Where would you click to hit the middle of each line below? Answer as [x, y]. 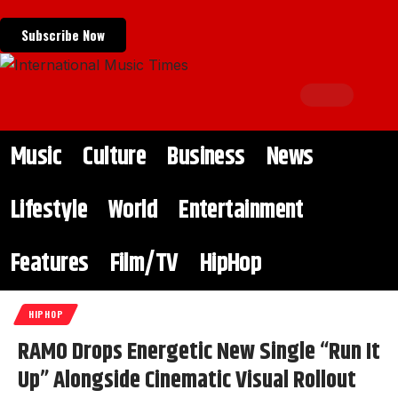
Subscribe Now [63, 35]
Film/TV [144, 264]
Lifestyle [49, 211]
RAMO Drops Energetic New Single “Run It [199, 353]
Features [50, 264]
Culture [115, 158]
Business [206, 158]
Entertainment [241, 211]
